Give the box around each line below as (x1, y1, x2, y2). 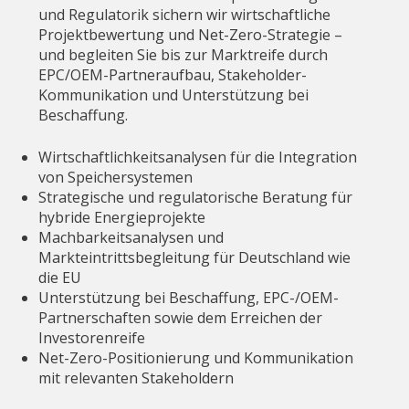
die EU (38, 267, 82, 288)
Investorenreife (38, 327, 146, 348)
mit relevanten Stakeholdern (38, 367, 235, 388)
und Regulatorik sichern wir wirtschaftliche (38, 5, 331, 26)
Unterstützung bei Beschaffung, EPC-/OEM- (38, 287, 340, 308)
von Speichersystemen (38, 166, 194, 187)
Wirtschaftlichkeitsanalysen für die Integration (38, 146, 358, 167)
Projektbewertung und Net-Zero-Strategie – (38, 25, 343, 46)
